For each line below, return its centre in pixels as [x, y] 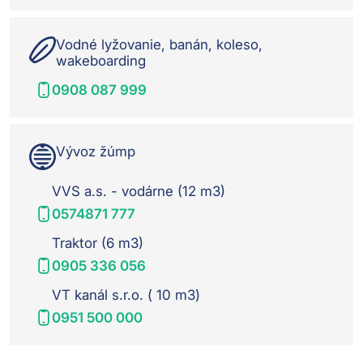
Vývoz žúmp [96, 151]
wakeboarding [101, 60]
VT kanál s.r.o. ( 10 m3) [126, 295]
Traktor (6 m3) [98, 243]
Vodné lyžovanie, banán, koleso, [159, 44]
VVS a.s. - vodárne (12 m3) [139, 191]
